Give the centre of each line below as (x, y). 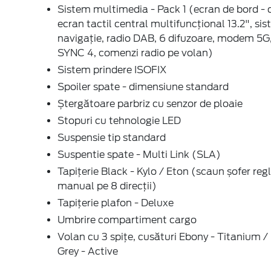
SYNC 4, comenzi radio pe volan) (135, 53)
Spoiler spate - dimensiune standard (143, 87)
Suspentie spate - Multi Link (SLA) (139, 154)
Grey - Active (88, 251)
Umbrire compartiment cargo (127, 220)
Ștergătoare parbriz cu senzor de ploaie (150, 103)
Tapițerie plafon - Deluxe (116, 203)
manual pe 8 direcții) (107, 186)
